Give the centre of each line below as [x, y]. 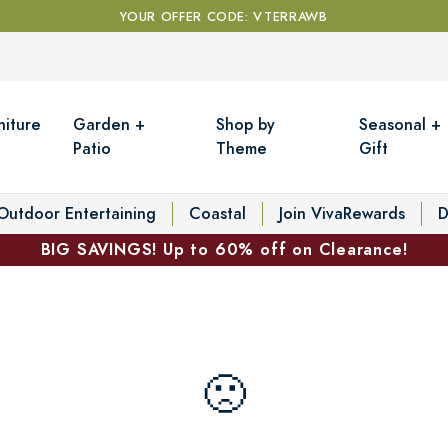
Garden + [109, 124]
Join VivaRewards [342, 213]
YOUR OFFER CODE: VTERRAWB [224, 17]
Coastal [217, 213]
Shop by [246, 124]
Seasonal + [400, 124]
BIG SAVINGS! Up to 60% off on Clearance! [224, 249]
